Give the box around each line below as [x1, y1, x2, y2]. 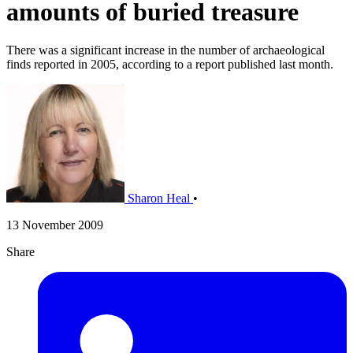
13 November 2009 [6, 218, 103, 232]
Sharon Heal [128, 191, 190, 206]
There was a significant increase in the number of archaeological [6, 43, 325, 58]
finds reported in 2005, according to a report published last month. [6, 58, 333, 72]
